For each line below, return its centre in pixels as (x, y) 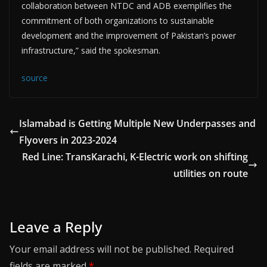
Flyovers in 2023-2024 (68, 140)
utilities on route (211, 173)
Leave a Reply (56, 227)
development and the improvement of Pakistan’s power (129, 35)
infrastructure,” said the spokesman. (91, 50)
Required (214, 249)
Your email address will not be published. (100, 249)
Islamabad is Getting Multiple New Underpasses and (137, 123)
